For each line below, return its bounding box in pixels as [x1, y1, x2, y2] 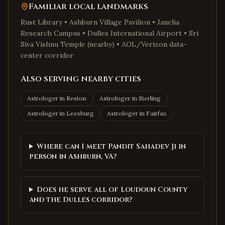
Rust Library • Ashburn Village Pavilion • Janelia [21, 18, 179, 27]
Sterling [139, 94, 161, 102]
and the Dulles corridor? [29, 195, 132, 204]
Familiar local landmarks [29, 1, 148, 12]
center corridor [21, 51, 74, 60]
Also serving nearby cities [21, 73, 141, 84]
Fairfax [146, 109, 166, 117]
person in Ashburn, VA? [29, 152, 117, 161]
